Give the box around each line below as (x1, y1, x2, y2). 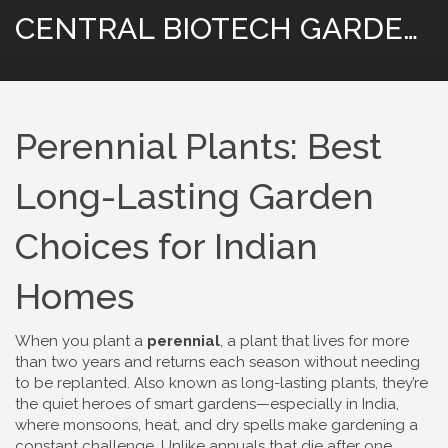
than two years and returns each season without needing (15, 353, 420, 371)
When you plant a (15, 332, 147, 350)
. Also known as (127, 374, 241, 392)
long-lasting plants (241, 374, 375, 392)
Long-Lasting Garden (15, 175, 374, 217)
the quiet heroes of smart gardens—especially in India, (15, 395, 399, 413)
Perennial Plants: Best (15, 125, 382, 167)
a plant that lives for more (227, 332, 409, 350)
